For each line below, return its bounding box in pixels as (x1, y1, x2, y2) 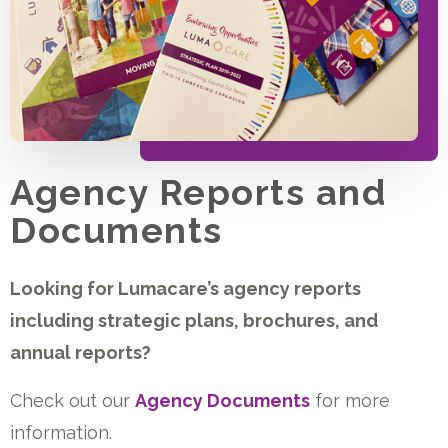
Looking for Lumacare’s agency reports (10, 278, 361, 299)
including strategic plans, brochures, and (10, 310, 378, 331)
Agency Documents (135, 390, 310, 411)
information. (10, 422, 112, 443)
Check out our (10, 390, 135, 411)
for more (310, 390, 390, 411)
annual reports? (10, 342, 151, 363)
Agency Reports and (10, 171, 386, 213)
